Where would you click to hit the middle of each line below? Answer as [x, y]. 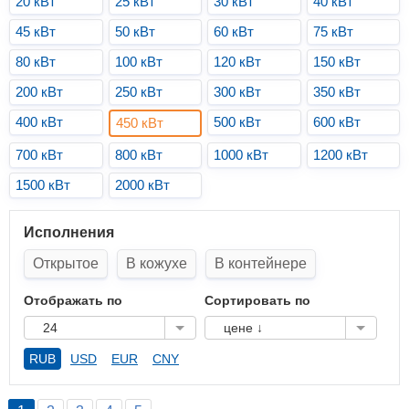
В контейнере [261, 263]
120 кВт [237, 62]
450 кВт [139, 123]
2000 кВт [142, 185]
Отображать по [73, 300]
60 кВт [234, 31]
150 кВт [336, 62]
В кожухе [157, 263]
